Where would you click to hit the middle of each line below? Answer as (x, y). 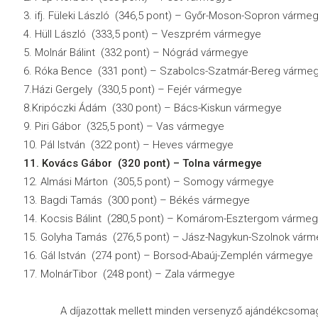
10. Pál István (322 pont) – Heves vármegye (128, 145)
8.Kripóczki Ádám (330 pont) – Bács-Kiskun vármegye (152, 108)
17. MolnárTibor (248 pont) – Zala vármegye (129, 274)
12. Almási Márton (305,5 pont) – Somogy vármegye (148, 182)
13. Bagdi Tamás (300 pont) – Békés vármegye (136, 200)
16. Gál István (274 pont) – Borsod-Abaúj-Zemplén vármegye (168, 256)
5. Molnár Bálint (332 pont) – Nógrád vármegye (136, 53)
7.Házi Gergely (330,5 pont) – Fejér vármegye (132, 89)
